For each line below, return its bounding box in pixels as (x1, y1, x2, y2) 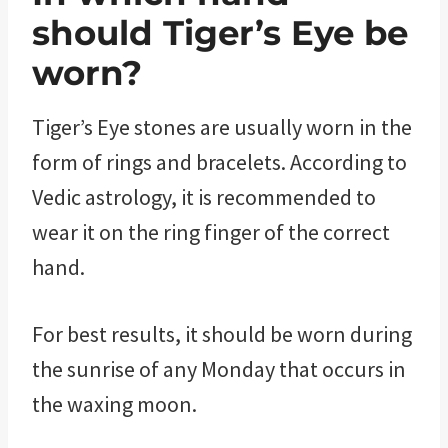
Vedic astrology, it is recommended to (32, 182, 376, 211)
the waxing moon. (32, 389, 197, 418)
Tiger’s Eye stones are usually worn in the (32, 112, 412, 141)
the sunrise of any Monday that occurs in (32, 354, 406, 383)
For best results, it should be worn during (32, 319, 412, 348)
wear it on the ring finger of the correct (32, 217, 390, 246)
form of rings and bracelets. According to (32, 147, 407, 176)
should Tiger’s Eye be (32, 11, 408, 54)
